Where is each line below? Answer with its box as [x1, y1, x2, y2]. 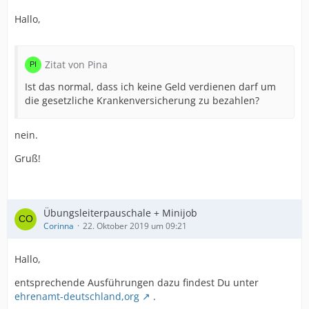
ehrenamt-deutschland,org [14, 290, 139, 303]
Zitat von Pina [45, 58, 108, 71]
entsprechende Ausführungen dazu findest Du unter [14, 276, 259, 289]
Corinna [43, 220, 74, 232]
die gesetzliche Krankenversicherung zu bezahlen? [25, 94, 259, 107]
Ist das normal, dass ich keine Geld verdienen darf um [25, 80, 276, 93]
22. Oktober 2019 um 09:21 [83, 220, 187, 232]
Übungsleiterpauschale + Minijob [43, 206, 197, 219]
